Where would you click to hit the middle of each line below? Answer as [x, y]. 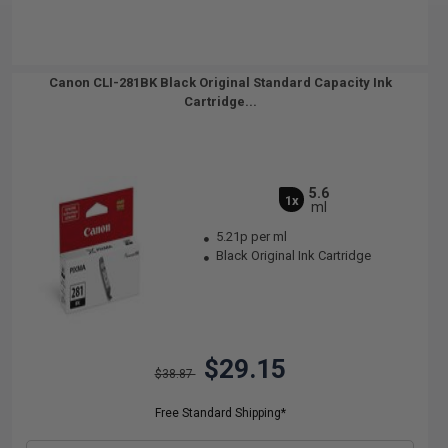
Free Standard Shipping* [220, 413]
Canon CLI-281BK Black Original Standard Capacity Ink [220, 82]
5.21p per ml [252, 236]
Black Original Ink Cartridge [292, 255]
